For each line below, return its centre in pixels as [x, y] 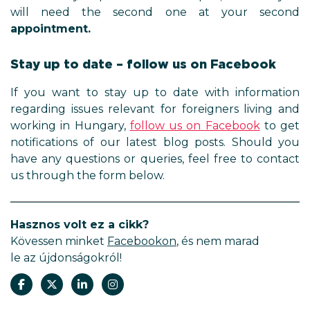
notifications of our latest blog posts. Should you [155, 142]
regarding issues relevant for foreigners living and [155, 109]
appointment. [51, 29]
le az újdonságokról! [66, 258]
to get [280, 126]
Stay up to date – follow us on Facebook [143, 64]
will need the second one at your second [155, 12]
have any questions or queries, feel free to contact [155, 159]
